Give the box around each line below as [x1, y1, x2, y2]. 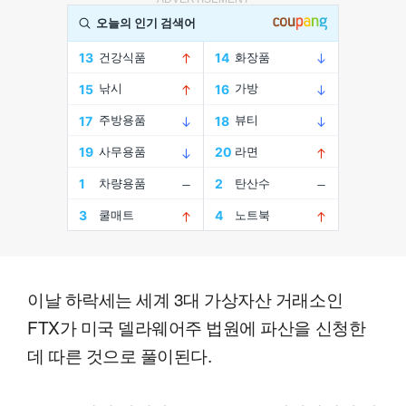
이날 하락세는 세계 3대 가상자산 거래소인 [27, 286, 343, 312]
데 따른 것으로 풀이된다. [27, 343, 212, 368]
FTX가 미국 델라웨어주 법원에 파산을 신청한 [27, 314, 366, 340]
